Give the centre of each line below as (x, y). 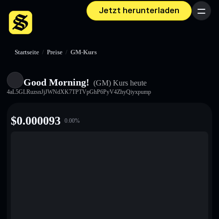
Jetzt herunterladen (139, 11)
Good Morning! (56, 82)
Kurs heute (129, 83)
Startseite (27, 52)
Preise (55, 52)
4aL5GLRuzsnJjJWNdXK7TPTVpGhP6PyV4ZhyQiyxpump (79, 92)
